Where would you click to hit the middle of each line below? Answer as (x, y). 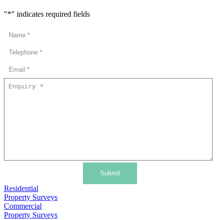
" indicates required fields (51, 14)
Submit (110, 173)
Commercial (23, 206)
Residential (21, 188)
